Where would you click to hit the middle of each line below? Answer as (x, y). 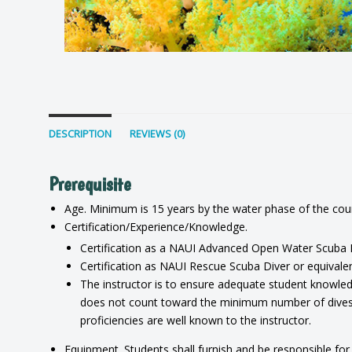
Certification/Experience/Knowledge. (156, 227)
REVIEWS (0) (157, 134)
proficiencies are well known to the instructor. (196, 320)
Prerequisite (90, 184)
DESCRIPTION (80, 134)
